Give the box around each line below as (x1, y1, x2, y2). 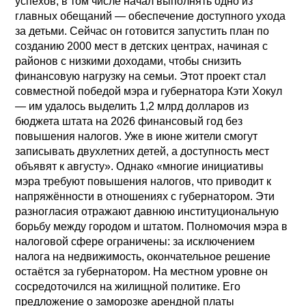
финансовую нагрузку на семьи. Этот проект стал (15, 70, 266, 82)
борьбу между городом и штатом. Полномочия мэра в (15, 220, 288, 232)
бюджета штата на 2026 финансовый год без (15, 115, 243, 127)
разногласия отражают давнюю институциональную (15, 205, 279, 217)
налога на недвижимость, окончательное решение (15, 250, 271, 262)
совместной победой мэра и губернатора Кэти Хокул (15, 85, 283, 97)
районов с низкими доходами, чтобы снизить (15, 55, 242, 67)
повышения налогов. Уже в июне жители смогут (15, 130, 258, 142)
